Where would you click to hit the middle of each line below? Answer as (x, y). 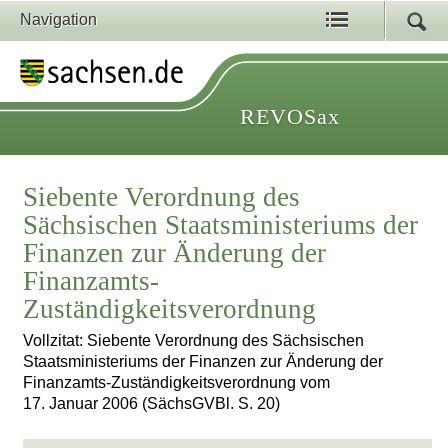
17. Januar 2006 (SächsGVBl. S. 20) (152, 404)
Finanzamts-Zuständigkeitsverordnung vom (177, 383)
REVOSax (290, 116)
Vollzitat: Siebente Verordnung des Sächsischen (194, 341)
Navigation (58, 19)
